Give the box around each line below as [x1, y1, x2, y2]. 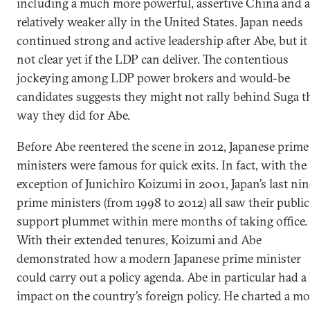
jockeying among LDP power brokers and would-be [17, 70, 290, 86]
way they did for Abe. [17, 107, 130, 123]
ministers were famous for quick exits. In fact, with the [17, 157, 307, 173]
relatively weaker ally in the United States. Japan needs [17, 14, 303, 30]
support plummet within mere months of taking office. [17, 213, 307, 229]
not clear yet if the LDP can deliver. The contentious [17, 51, 289, 67]
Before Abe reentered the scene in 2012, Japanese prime [17, 138, 309, 154]
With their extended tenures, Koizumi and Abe [17, 232, 262, 248]
